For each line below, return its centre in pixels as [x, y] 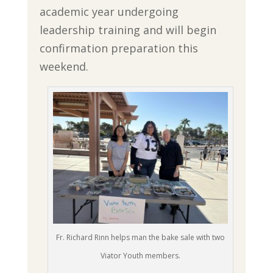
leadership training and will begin [128, 30]
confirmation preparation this [119, 48]
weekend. [64, 66]
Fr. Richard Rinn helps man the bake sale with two [140, 237]
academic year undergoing [109, 11]
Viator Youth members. [140, 255]
